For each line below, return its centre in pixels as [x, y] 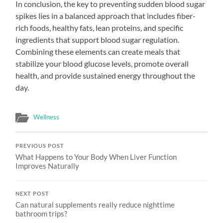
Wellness [47, 117]
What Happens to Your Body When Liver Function [96, 157]
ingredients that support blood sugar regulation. [98, 39]
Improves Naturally [48, 166]
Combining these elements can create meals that [98, 51]
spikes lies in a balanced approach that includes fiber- [106, 15]
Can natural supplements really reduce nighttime [95, 204]
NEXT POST [33, 193]
